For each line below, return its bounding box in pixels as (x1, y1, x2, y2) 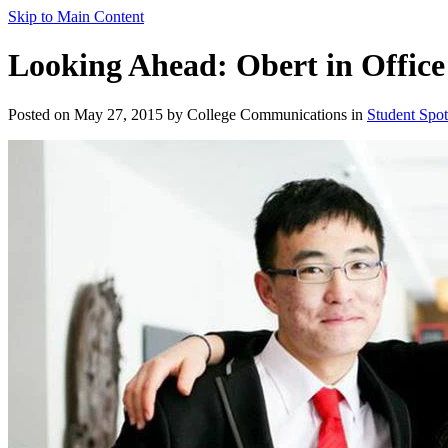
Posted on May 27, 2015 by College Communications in (8, 105, 367, 123)
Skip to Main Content (8, 8, 144, 25)
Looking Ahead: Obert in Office (8, 47, 445, 84)
